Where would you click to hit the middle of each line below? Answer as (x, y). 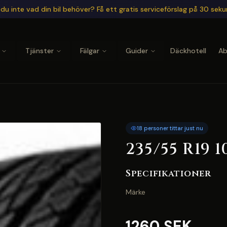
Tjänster (39, 51)
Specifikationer (168, 174)
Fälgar (89, 51)
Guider (137, 51)
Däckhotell (188, 51)
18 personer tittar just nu (170, 128)
